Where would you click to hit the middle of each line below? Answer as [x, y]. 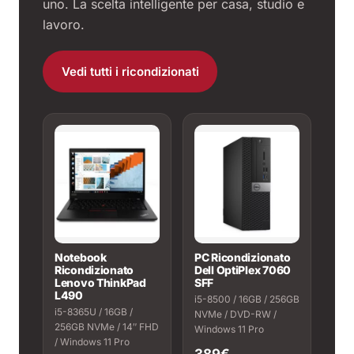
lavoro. [64, 24]
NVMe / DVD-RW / [235, 314]
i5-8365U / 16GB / [94, 312]
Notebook [81, 257]
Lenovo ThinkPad [100, 282]
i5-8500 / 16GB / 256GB [247, 299]
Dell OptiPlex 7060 [243, 270]
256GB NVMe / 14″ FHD [107, 327]
